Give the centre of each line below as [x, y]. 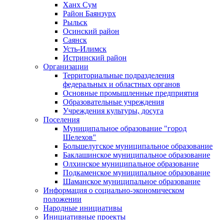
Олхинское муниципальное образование [131, 164]
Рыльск [75, 22]
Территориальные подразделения [119, 75]
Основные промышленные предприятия [131, 93]
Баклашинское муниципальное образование [137, 155]
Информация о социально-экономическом [114, 190]
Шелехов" [80, 137]
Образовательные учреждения [113, 102]
